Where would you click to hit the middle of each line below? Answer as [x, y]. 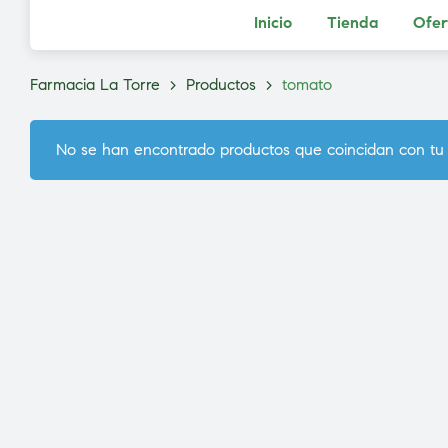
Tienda [352, 22]
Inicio [272, 22]
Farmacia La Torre [95, 84]
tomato [307, 84]
